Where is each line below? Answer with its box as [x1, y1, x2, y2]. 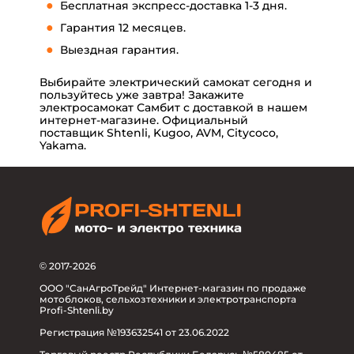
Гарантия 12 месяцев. [60, 21, 186, 36]
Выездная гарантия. [60, 43, 179, 58]
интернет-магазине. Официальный [40, 113, 248, 128]
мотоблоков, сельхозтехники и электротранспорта [40, 292, 296, 305]
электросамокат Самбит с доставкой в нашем [40, 100, 307, 115]
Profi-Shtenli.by [40, 303, 114, 316]
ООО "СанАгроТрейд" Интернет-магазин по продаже [40, 281, 307, 294]
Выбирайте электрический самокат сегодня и [40, 75, 312, 90]
